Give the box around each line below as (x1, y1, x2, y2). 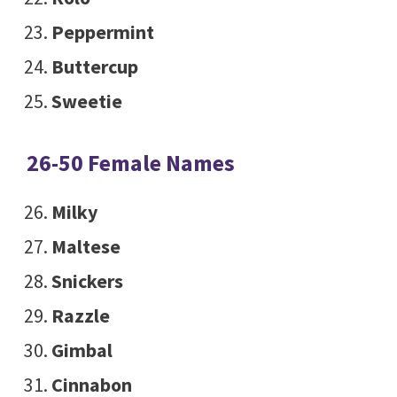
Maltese (51, 234, 121, 260)
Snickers (51, 269, 123, 294)
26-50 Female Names (27, 148, 235, 178)
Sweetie (51, 89, 122, 114)
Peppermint (51, 19, 154, 45)
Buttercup (51, 54, 138, 80)
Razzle (51, 303, 110, 329)
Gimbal (51, 338, 113, 363)
